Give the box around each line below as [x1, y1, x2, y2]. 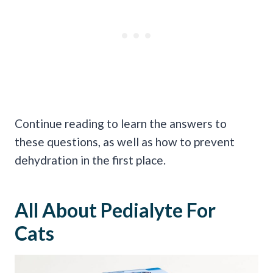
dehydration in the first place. [15, 152, 166, 167]
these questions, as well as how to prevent [15, 134, 235, 149]
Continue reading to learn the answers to [15, 116, 227, 130]
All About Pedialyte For [15, 197, 216, 222]
